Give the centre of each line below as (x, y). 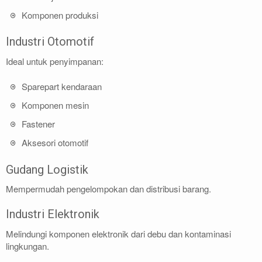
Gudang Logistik (47, 169)
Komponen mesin (55, 105)
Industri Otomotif (50, 42)
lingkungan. (27, 246)
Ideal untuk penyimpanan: (55, 61)
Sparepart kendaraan (62, 87)
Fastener (38, 124)
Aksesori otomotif (55, 143)
